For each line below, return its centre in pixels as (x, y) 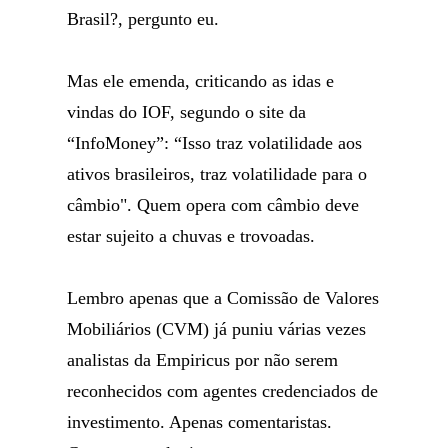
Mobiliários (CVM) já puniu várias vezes (217, 329)
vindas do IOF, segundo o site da (187, 112)
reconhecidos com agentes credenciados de (223, 391)
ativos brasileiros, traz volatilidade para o (217, 174)
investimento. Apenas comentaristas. (200, 422)
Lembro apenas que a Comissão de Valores (223, 298)
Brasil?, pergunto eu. (143, 19)
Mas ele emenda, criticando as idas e (201, 81)
